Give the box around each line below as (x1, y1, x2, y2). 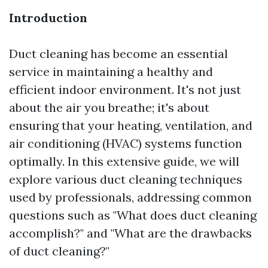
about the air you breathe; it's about (9, 100, 209, 115)
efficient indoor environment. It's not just (9, 82, 241, 97)
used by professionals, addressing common (9, 190, 252, 205)
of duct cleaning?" (9, 243, 109, 258)
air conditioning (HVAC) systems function (9, 136, 242, 151)
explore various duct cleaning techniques (9, 172, 242, 187)
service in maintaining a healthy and (9, 64, 213, 79)
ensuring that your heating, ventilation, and (9, 118, 252, 133)
